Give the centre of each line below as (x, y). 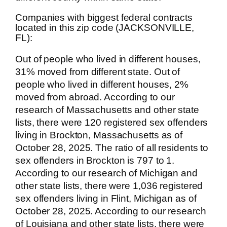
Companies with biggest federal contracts (104, 18)
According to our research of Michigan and (106, 173)
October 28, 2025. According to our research (111, 211)
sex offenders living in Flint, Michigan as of (106, 198)
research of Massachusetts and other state (107, 109)
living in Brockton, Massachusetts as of (99, 135)
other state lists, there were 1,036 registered (109, 185)
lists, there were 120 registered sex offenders (112, 122)
